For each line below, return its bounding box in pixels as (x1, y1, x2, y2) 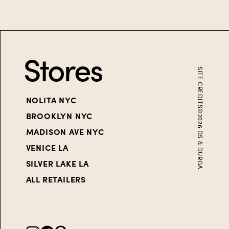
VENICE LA (26, 142, 68, 153)
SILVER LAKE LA (26, 158, 89, 169)
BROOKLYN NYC (26, 110, 93, 121)
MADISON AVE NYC (26, 126, 104, 137)
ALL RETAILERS (26, 174, 86, 185)
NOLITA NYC (26, 95, 77, 105)
